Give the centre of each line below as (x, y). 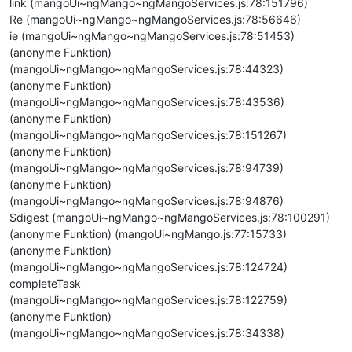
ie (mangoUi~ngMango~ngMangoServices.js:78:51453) (152, 36)
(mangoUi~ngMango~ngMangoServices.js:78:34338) (147, 333)
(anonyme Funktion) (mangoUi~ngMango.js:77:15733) (148, 234)
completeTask (45, 283)
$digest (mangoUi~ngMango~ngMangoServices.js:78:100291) (170, 217)
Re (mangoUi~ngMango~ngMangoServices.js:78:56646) (155, 19)
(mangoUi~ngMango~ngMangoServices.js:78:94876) (147, 201)
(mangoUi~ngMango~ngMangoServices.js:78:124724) (148, 267)
